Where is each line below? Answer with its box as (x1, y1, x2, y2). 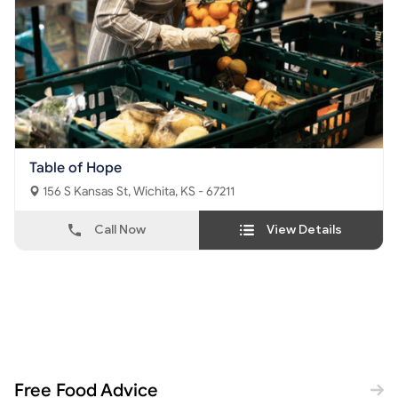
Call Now (94, 222, 146, 237)
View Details (267, 222, 342, 237)
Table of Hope (29, 159, 122, 177)
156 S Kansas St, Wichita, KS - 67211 (133, 184, 235, 199)
